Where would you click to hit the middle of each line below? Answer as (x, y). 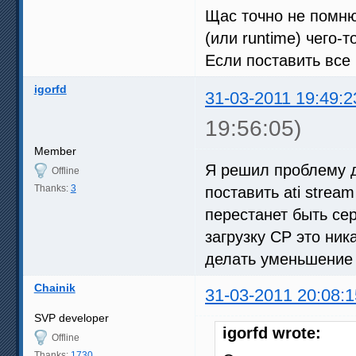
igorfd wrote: (272, 333)
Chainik (54, 287)
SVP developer (71, 317)
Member (55, 151)
